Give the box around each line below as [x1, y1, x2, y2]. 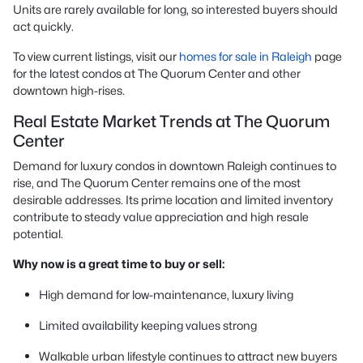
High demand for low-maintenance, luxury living [39, 288, 293, 301]
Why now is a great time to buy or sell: [13, 257, 224, 271]
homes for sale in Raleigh [179, 49, 312, 63]
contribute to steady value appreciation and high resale [13, 210, 309, 224]
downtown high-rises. [13, 83, 125, 97]
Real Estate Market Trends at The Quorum [13, 112, 330, 131]
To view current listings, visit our [13, 49, 179, 63]
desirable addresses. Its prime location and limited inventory [13, 193, 333, 207]
